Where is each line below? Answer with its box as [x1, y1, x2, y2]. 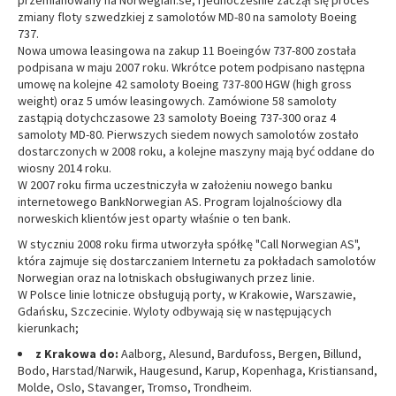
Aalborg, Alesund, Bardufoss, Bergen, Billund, [118, 346, 362, 362]
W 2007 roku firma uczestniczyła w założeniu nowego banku [18, 177, 332, 193]
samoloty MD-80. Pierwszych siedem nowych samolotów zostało [18, 126, 359, 142]
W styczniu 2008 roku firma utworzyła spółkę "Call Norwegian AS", [18, 236, 361, 252]
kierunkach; [18, 320, 79, 336]
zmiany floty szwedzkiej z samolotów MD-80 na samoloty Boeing [18, 9, 357, 25]
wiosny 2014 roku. [18, 160, 111, 176]
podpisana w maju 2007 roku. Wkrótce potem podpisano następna [18, 59, 365, 75]
